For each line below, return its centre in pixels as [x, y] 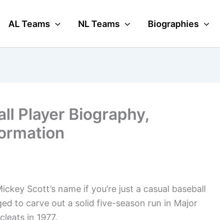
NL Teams [99, 24]
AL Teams [29, 24]
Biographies [173, 24]
